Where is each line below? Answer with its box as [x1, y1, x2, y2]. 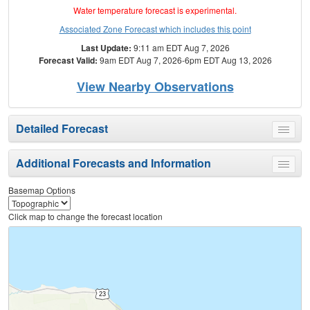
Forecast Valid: [38, 54, 98, 67]
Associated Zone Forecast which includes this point [59, 23, 251, 35]
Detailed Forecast [16, 120, 108, 137]
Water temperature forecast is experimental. [73, 4, 237, 17]
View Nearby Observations [76, 77, 234, 96]
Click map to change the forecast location [8, 210, 163, 223]
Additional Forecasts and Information [16, 155, 211, 172]
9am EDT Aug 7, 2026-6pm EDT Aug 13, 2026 [97, 54, 272, 66]
